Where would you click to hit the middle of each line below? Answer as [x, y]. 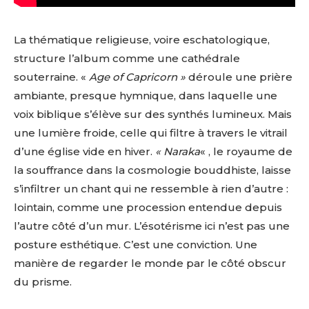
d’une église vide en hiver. [84, 151]
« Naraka [178, 151]
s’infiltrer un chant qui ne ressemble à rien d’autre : [151, 188]
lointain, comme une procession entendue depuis [148, 207]
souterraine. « [51, 77]
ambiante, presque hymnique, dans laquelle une [146, 95]
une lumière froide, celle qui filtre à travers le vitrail [151, 132]
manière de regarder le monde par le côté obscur [150, 263]
